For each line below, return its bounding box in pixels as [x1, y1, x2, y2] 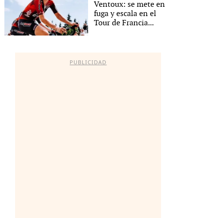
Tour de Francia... [94, 18, 154, 28]
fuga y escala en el [94, 9, 157, 18]
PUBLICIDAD [70, 58, 107, 66]
